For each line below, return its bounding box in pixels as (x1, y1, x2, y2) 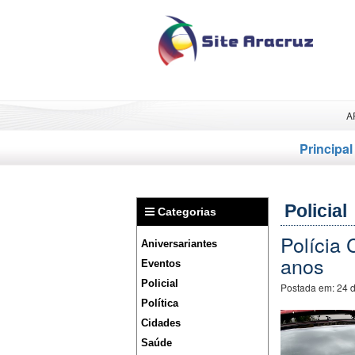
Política (141, 297, 178, 309)
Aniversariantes (141, 238, 217, 250)
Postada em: (280, 281, 337, 294)
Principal (300, 139, 353, 158)
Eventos (141, 258, 181, 269)
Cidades (141, 317, 181, 329)
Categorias (155, 205, 216, 218)
